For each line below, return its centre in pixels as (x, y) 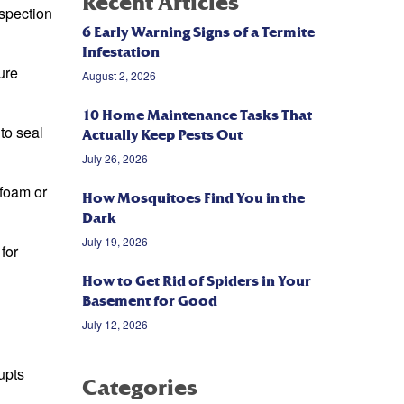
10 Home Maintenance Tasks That (197, 116)
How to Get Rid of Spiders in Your (197, 282)
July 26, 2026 (115, 159)
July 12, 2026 (115, 325)
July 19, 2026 (115, 242)
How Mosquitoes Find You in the (193, 199)
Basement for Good (150, 302)
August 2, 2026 (119, 76)
